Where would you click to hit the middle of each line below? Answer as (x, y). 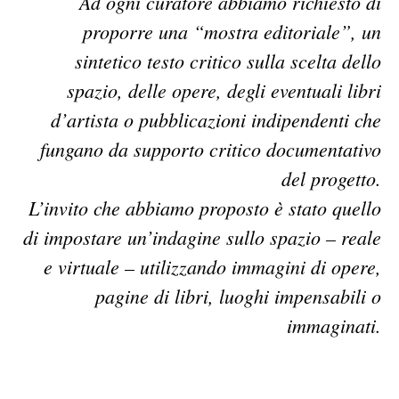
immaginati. (334, 325)
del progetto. (331, 178)
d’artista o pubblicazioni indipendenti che (216, 119)
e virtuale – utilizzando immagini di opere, (212, 266)
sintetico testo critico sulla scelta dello (228, 60)
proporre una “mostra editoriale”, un (232, 31)
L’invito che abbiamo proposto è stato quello (205, 207)
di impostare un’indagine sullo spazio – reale (202, 236)
